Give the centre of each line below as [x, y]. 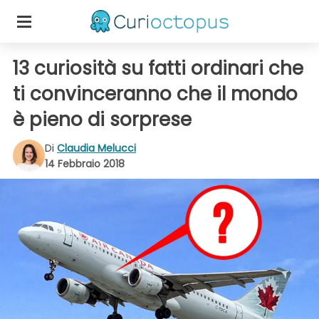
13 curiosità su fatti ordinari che [158, 68]
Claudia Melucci [96, 148]
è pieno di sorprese [102, 120]
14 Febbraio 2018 [85, 163]
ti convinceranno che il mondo [155, 94]
